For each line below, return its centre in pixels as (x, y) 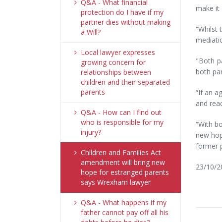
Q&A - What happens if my (124, 202)
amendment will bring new (123, 162)
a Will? (91, 32)
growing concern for (113, 62)
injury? (91, 132)
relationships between (116, 72)
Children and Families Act (121, 152)
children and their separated (125, 82)
